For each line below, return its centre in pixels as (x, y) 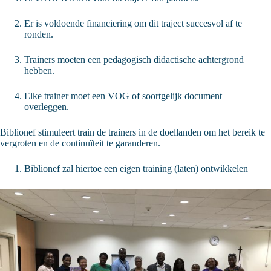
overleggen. (48, 106)
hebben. (41, 70)
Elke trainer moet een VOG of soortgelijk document (123, 96)
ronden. (40, 34)
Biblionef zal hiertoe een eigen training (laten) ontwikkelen (137, 168)
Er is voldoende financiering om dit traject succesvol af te (133, 23)
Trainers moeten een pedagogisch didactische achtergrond (134, 59)
